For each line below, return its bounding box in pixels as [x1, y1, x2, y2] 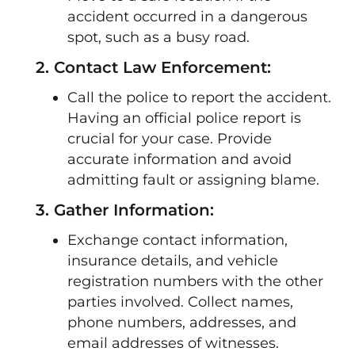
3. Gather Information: [36, 200, 214, 220]
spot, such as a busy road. [67, 29, 250, 46]
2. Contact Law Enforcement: [36, 58, 271, 78]
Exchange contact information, [67, 231, 288, 249]
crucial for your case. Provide [67, 130, 272, 147]
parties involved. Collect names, [67, 293, 293, 311]
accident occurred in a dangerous [67, 8, 307, 25]
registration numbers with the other [67, 273, 323, 290]
